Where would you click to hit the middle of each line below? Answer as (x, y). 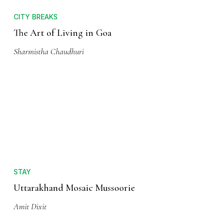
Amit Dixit (30, 207)
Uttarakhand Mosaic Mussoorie (74, 188)
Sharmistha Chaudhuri (49, 52)
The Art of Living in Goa (62, 33)
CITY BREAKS (36, 17)
